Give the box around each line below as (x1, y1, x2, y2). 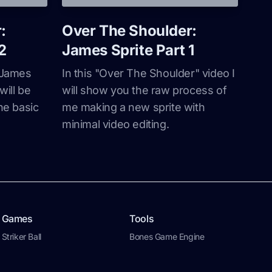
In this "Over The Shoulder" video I (62, 67, 236, 80)
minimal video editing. (62, 118, 169, 131)
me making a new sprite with (62, 101, 205, 114)
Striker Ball (1, 231, 41, 242)
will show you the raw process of (62, 84, 227, 97)
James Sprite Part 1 (62, 41, 194, 59)
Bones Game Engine (129, 231, 205, 242)
